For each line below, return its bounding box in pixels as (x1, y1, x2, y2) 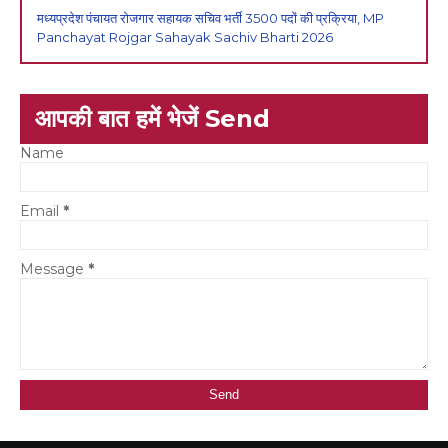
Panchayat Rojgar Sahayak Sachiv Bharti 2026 (37, 29, 333, 46)
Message (20, 260, 88, 279)
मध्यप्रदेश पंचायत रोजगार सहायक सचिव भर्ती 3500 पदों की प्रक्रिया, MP (37, 10, 384, 27)
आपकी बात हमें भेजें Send (35, 104, 270, 134)
